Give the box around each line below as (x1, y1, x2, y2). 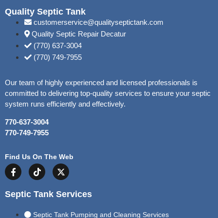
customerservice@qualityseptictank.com (34, 18, 163, 27)
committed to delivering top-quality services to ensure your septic (5, 89, 211, 98)
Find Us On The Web (5, 153, 73, 161)
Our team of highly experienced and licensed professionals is (5, 78, 198, 87)
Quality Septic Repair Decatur (32, 30, 126, 38)
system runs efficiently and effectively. (5, 100, 126, 109)
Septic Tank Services (5, 189, 92, 200)
